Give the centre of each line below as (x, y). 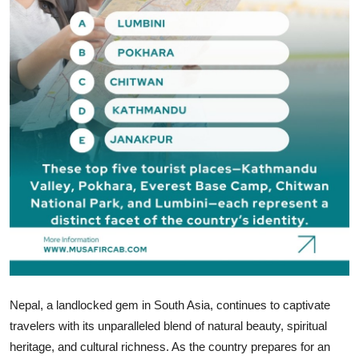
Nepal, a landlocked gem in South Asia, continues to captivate (170, 305)
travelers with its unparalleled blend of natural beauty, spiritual (168, 326)
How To (36, 14)
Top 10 (32, 53)
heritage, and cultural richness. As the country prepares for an (170, 347)
